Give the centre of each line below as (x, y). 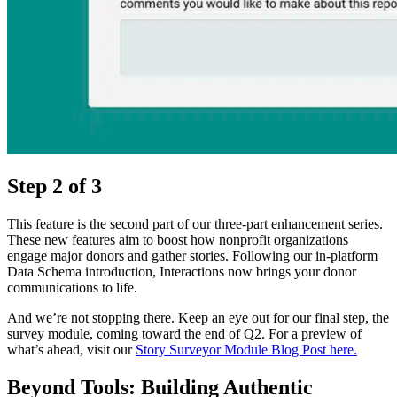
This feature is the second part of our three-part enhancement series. (195, 224)
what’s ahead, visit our (71, 350)
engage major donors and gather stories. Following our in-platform (192, 256)
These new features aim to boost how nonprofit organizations (178, 240)
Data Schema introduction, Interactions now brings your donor (182, 272)
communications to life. (72, 288)
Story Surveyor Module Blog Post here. (246, 350)
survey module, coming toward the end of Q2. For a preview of (184, 334)
